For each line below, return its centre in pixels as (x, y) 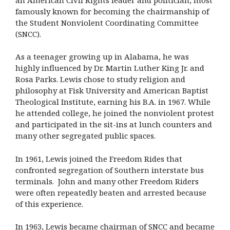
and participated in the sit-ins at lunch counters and (114, 124)
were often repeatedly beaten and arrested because (111, 192)
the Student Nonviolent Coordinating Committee (107, 22)
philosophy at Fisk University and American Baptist (112, 91)
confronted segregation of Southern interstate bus (110, 170)
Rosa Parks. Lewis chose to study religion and (100, 79)
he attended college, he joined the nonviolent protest (115, 113)
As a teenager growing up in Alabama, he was (102, 57)
